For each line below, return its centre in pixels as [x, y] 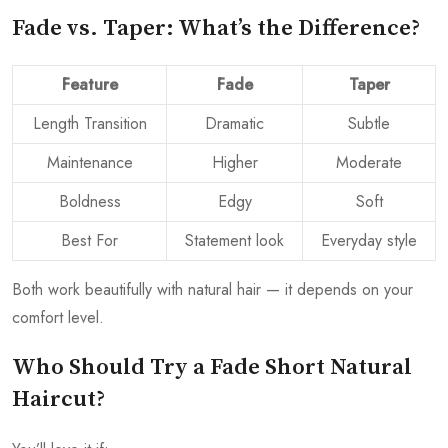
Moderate [369, 163]
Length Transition [89, 124]
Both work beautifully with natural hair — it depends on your [212, 290]
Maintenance [89, 163]
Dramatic [234, 124]
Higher [234, 163]
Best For [89, 241]
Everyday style [369, 241]
